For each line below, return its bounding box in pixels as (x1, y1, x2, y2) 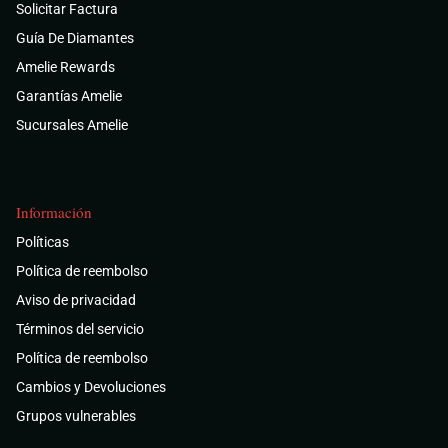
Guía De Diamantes (16, 30, 134, 47)
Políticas (16, 234, 69, 251)
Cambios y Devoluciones (16, 379, 166, 396)
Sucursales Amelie (16, 117, 128, 134)
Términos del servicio (16, 321, 144, 338)
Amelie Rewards (16, 59, 115, 76)
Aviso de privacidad (16, 292, 136, 309)
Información (16, 202, 92, 223)
